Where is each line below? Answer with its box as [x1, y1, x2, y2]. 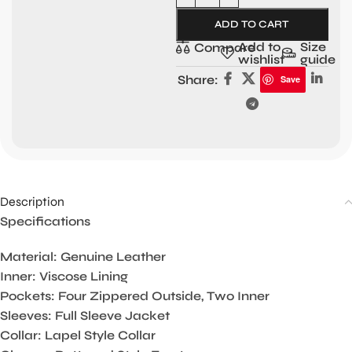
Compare [193, 39, 255, 55]
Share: [177, 71, 218, 87]
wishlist [238, 51, 285, 67]
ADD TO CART [214, 17, 290, 31]
